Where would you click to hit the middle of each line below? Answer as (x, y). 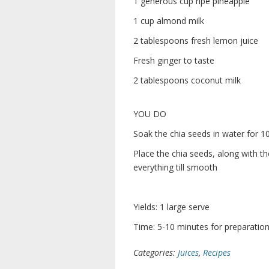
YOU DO (150, 114)
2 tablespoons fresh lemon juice (196, 41)
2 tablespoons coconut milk (187, 80)
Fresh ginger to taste (174, 60)
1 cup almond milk (169, 21)
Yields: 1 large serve (171, 207)
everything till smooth (175, 167)
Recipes (217, 252)
